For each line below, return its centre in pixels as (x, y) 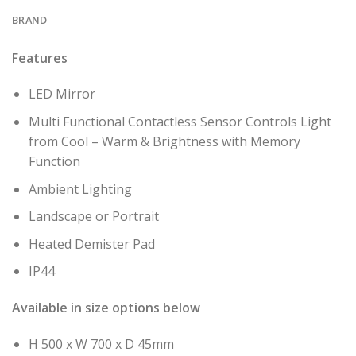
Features (40, 58)
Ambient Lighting (80, 189)
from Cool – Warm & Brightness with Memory (164, 141)
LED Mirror (62, 94)
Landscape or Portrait (93, 217)
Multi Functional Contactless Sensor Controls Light (180, 121)
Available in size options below (106, 308)
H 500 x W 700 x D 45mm (101, 344)
